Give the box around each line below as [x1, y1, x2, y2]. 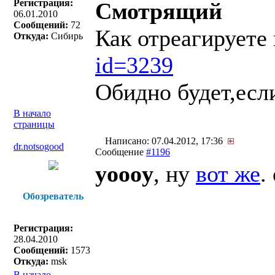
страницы [14, 119, 55, 130]
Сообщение [95, 147, 146, 157]
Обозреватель [23, 191, 83, 201]
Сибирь [48, 31, 83, 41]
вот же [196, 161, 260, 187]
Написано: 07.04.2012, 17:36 [103, 136, 228, 146]
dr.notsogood [14, 141, 64, 152]
